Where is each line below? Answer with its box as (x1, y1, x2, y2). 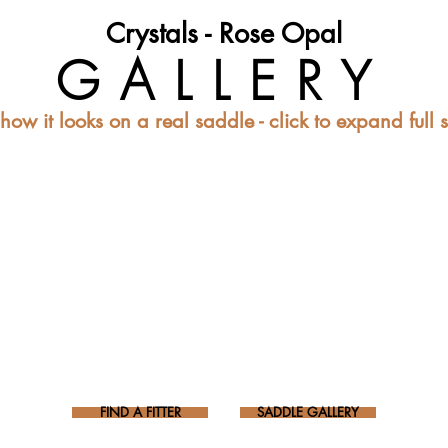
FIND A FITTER (99, 403, 181, 421)
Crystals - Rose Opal (105, 16, 342, 51)
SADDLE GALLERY (257, 403, 359, 421)
